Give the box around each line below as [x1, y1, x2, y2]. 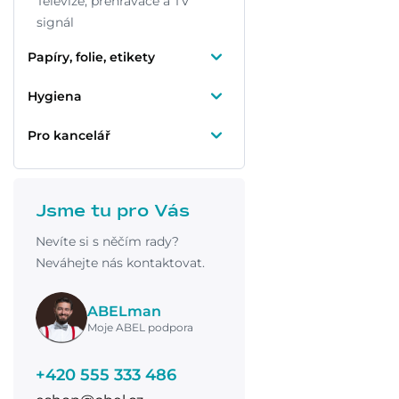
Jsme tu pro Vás [36, 202, 190, 220]
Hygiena [28, 88, 82, 104]
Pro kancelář [28, 127, 110, 143]
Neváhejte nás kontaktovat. [36, 255, 205, 271]
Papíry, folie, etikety [28, 49, 155, 65]
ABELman [87, 302, 161, 320]
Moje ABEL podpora [87, 320, 193, 334]
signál [37, 14, 74, 30]
